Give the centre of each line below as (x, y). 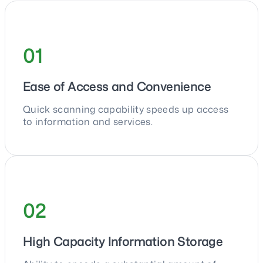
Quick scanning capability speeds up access (126, 109)
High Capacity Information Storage (123, 241)
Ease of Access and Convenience (117, 86)
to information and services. (88, 121)
